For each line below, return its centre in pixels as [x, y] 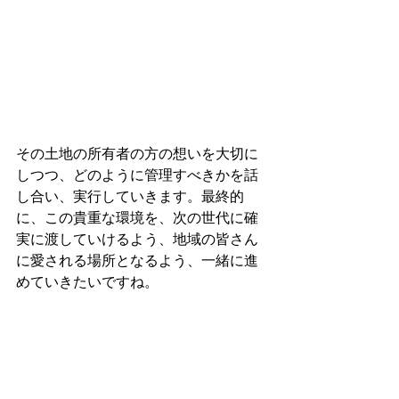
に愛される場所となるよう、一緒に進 [137, 260]
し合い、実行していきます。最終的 [130, 196]
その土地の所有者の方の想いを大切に [137, 153]
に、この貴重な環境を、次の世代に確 [137, 217]
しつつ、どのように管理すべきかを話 [137, 175]
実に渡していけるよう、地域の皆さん [137, 239]
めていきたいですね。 [87, 281]
